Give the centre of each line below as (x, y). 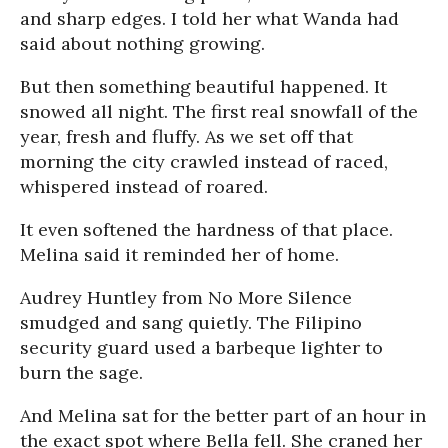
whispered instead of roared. (144, 186)
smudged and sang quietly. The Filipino (191, 322)
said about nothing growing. (142, 43)
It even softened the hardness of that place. (206, 229)
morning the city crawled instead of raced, (204, 161)
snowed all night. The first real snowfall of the (219, 111)
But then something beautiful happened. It (203, 86)
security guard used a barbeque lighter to (201, 347)
